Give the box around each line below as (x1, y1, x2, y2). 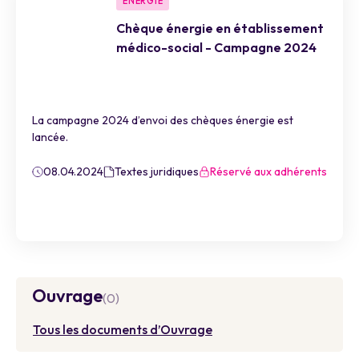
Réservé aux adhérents (210, 164, 327, 179)
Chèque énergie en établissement (116, 20, 324, 36)
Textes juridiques (115, 164, 199, 179)
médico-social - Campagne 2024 (116, 39, 317, 55)
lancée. (32, 130, 68, 144)
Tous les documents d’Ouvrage (33, 321, 212, 337)
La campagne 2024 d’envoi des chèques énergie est (32, 113, 293, 127)
